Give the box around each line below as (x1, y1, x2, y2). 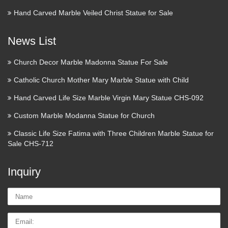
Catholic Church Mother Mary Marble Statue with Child (14, 76, 189, 84)
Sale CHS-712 (8, 139, 53, 148)
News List (8, 35, 56, 48)
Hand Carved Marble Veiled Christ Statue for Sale (14, 9, 173, 17)
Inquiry (8, 165, 41, 179)
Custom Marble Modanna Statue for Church (14, 111, 155, 120)
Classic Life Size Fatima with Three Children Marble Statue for (14, 129, 214, 138)
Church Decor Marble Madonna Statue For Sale (14, 58, 168, 67)
